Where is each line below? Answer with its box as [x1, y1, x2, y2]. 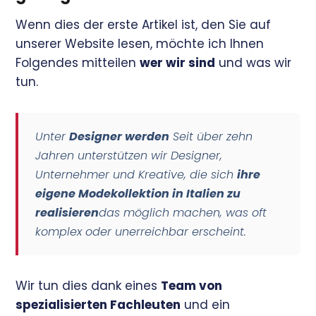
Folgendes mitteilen [16, 54, 140, 71]
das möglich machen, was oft [99, 204, 267, 221]
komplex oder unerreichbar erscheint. [35, 223, 247, 240]
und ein [181, 296, 231, 313]
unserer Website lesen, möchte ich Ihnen [16, 35, 265, 52]
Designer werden [69, 128, 170, 145]
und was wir [215, 54, 292, 71]
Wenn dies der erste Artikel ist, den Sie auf [16, 16, 272, 33]
